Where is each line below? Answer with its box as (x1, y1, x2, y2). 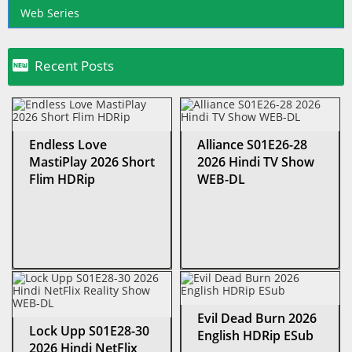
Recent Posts (35, 56, 114, 75)
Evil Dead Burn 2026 (197, 309, 317, 327)
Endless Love (29, 135, 107, 153)
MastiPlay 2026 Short (29, 152, 155, 170)
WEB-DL (197, 170, 245, 188)
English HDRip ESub (197, 326, 313, 344)
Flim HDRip (29, 170, 95, 188)
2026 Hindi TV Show (197, 152, 314, 170)
